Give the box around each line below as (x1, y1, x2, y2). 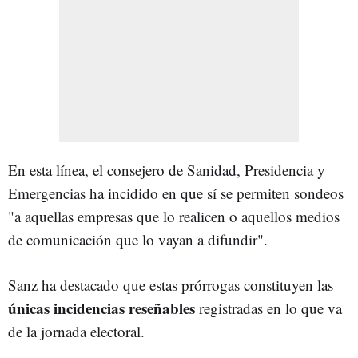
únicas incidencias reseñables (8, 296, 195, 319)
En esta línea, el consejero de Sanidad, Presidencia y (8, 159, 325, 180)
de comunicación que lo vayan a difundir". (8, 229, 268, 249)
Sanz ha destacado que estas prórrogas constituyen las (8, 274, 333, 295)
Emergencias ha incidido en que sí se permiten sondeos (8, 182, 344, 203)
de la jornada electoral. (8, 320, 145, 341)
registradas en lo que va (195, 297, 342, 318)
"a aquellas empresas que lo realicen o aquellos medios (8, 205, 340, 226)
